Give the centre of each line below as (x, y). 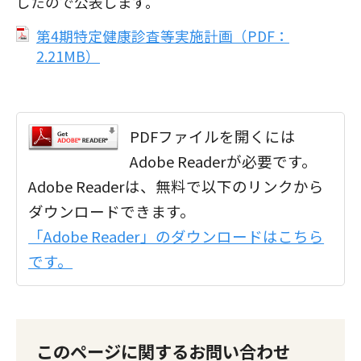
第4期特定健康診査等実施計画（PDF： (163, 36)
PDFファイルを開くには (213, 136)
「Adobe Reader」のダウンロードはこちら (176, 236)
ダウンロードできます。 (112, 211)
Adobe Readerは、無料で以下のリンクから (176, 186)
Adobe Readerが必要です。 (224, 161)
